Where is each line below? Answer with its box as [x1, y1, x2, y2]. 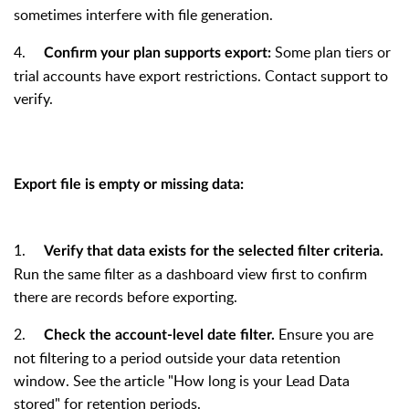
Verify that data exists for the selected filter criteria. [44, 243, 383, 258]
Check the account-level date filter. [44, 327, 275, 342]
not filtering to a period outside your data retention [14, 347, 341, 368]
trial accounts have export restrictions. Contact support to [14, 65, 388, 86]
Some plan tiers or [271, 41, 391, 62]
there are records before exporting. [14, 286, 237, 307]
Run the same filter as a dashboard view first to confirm [14, 263, 367, 284]
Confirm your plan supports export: [44, 45, 271, 60]
